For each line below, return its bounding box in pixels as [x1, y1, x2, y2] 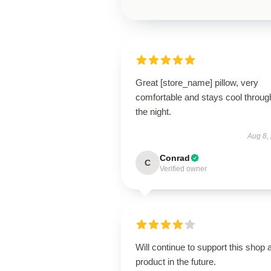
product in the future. [135, 256, 216, 267]
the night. [135, 106, 171, 117]
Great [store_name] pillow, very [135, 77, 258, 88]
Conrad [160, 153, 190, 163]
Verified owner [160, 165, 207, 173]
